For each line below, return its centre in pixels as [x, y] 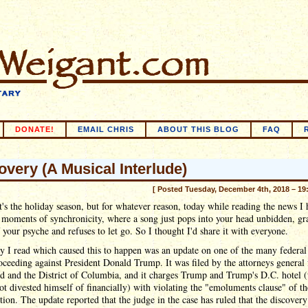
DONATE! [35, 129]
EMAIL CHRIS [106, 129]
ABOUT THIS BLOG [198, 129]
